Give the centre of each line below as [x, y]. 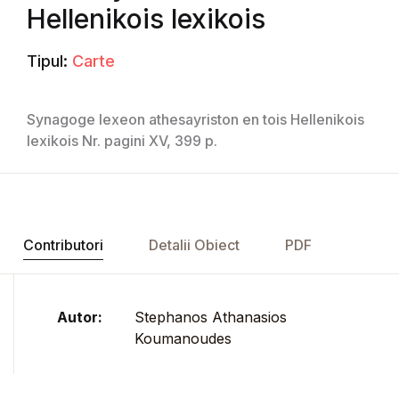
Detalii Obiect [194, 244]
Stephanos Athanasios [211, 317]
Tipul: [47, 61]
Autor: [80, 317]
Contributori [63, 244]
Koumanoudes [183, 338]
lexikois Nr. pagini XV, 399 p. [122, 140]
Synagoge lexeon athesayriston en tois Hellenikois [195, 119]
